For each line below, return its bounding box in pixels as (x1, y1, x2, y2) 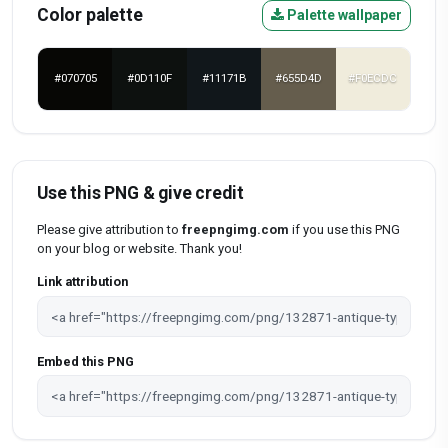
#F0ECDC (348, 71, 398, 86)
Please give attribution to (37, 221, 182, 237)
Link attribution (37, 274, 128, 290)
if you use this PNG (289, 221, 400, 237)
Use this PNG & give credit (37, 182, 244, 203)
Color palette (37, 4, 143, 25)
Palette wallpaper (284, 6, 402, 23)
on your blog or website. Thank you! (37, 240, 242, 256)
